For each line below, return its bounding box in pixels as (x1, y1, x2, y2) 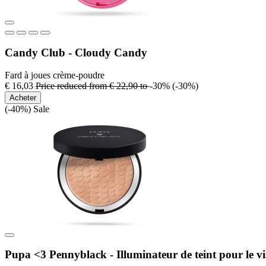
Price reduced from (36, 81, 109, 91)
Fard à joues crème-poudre (5, 70, 104, 81)
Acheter (9, 93, 36, 103)
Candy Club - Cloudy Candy (5, 46, 147, 59)
